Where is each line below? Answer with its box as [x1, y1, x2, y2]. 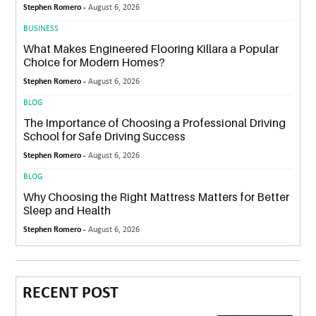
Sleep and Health [23, 202, 111, 217]
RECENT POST [23, 284, 119, 302]
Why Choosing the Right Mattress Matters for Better [23, 189, 290, 204]
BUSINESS [23, 24, 59, 33]
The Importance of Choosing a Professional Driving [23, 115, 286, 130]
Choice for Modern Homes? [23, 54, 166, 69]
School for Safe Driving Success [23, 128, 186, 143]
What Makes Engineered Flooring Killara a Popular [23, 41, 279, 56]
